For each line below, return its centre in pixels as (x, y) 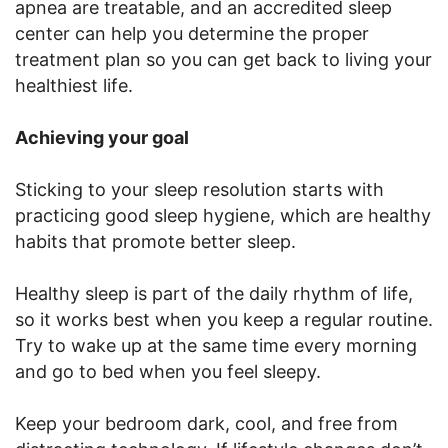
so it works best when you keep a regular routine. (224, 319)
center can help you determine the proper (192, 33)
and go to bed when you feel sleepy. (168, 371)
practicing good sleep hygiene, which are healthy (223, 215)
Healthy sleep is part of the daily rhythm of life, (214, 293)
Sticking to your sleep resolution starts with (199, 189)
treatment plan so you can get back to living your (223, 59)
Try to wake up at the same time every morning (216, 345)
